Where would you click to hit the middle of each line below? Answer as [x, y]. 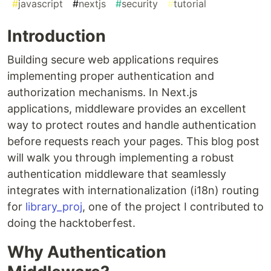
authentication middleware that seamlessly [117, 174]
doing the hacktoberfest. [71, 223]
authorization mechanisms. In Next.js [102, 92]
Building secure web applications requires [113, 59]
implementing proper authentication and [111, 76]
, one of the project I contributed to [173, 206]
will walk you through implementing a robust [121, 157]
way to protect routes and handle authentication [132, 125]
